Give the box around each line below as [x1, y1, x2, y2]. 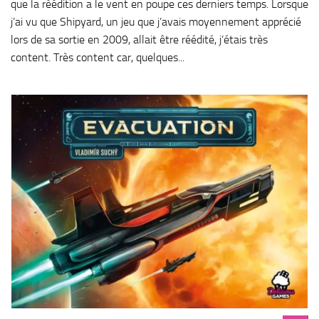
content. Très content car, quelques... [11, 50, 184, 64]
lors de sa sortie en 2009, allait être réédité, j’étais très [11, 32, 268, 46]
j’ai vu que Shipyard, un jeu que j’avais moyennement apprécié [11, 14, 301, 28]
